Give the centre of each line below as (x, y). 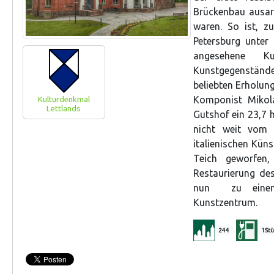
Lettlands (64, 108)
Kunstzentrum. (226, 203)
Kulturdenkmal (64, 99)
